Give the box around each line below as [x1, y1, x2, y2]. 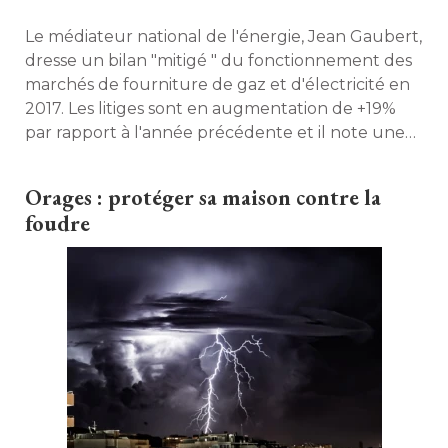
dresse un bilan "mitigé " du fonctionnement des [25, 51, 412, 70]
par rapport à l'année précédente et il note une [25, 123, 405, 142]
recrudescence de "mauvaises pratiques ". [25, 147, 356, 166]
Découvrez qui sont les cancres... [25, 171, 284, 190]
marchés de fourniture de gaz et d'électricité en [25, 75, 410, 94]
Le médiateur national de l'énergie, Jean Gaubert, [25, 27, 422, 46]
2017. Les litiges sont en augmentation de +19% [25, 99, 396, 118]
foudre [25, 209, 90, 238]
